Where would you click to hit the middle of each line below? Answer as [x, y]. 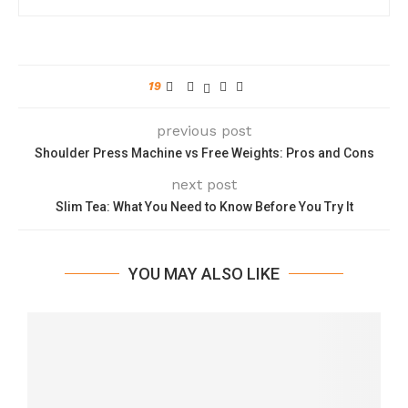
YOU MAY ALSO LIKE [204, 274]
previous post [204, 131]
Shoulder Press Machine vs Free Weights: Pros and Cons [204, 153]
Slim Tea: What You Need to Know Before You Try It [204, 207]
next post [204, 185]
